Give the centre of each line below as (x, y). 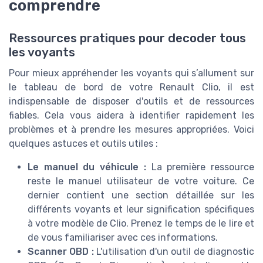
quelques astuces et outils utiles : (83, 143)
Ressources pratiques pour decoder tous (127, 38)
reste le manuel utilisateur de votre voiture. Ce (141, 181)
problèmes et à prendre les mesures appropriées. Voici (131, 129)
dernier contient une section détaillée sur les (141, 195)
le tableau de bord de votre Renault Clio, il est (131, 87)
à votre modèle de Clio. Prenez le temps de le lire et (141, 223)
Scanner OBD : (61, 251)
